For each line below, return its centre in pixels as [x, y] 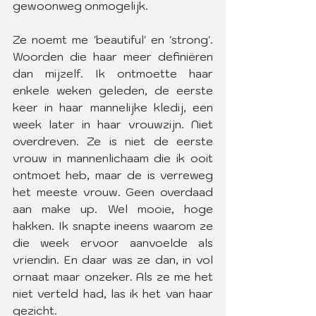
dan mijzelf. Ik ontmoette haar [113, 73]
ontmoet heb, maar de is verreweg [113, 175]
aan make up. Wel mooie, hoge [113, 209]
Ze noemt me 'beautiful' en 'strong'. [113, 39]
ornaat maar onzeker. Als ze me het [113, 276]
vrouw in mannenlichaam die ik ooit [113, 158]
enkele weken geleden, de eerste [113, 90]
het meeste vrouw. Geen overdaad [113, 192]
